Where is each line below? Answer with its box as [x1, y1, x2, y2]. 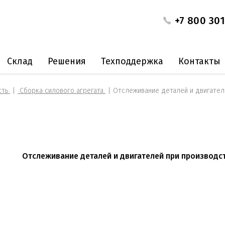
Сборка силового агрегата [18, 86, 105, 95]
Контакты [178, 56, 220, 67]
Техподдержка [101, 56, 163, 67]
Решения [48, 56, 86, 67]
